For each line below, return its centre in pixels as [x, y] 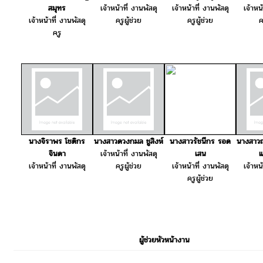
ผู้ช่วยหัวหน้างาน [164, 240]
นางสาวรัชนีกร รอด [200, 141]
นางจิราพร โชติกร [57, 141]
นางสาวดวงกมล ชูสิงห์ [129, 141]
